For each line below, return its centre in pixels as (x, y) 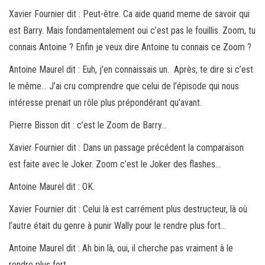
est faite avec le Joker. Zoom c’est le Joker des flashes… (115, 164)
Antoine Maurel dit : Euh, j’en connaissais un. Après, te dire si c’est (131, 69)
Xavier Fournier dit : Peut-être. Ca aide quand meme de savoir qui (129, 14)
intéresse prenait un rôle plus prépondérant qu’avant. (105, 102)
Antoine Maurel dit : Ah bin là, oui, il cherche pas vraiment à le (121, 248)
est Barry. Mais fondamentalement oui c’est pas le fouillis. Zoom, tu (132, 30)
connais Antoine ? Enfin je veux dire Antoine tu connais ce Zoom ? (130, 47)
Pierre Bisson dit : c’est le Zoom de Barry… (88, 125)
